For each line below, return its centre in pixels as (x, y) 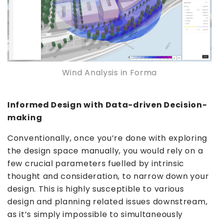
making (25, 117)
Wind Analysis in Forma (109, 72)
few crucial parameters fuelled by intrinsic (96, 163)
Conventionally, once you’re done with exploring (107, 138)
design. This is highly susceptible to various (96, 189)
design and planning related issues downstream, (108, 201)
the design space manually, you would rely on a (105, 151)
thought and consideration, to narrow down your (108, 176)
